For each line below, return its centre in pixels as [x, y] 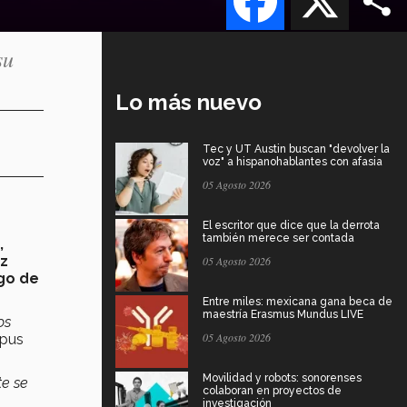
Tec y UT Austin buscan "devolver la [296, 149]
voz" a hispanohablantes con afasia [293, 161]
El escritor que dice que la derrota [291, 225]
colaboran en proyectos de [272, 390]
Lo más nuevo [189, 102]
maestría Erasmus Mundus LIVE [283, 314]
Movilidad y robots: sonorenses [282, 377]
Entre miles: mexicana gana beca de [298, 301]
